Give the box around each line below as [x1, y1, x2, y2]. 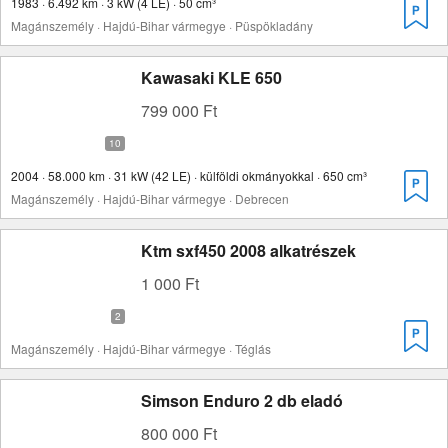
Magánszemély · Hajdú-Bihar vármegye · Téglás [11, 340, 271, 357]
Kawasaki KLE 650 [141, 66, 282, 89]
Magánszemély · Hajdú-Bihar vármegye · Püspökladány [11, 17, 313, 34]
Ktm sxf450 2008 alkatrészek [141, 239, 356, 262]
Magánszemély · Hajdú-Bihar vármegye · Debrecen [11, 190, 289, 207]
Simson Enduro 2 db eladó [141, 389, 343, 412]
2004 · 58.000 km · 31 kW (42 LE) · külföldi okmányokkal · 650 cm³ [11, 167, 367, 184]
